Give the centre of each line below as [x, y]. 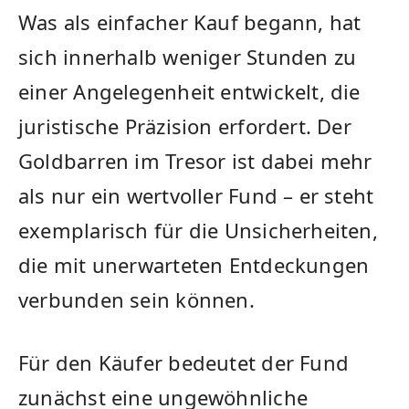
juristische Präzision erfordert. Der [185, 126]
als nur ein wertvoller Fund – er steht [196, 196]
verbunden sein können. [136, 300]
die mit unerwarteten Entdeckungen [194, 265]
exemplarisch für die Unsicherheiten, [198, 231]
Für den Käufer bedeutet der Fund [184, 363]
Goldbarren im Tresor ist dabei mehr [195, 161]
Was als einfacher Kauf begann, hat [190, 22]
